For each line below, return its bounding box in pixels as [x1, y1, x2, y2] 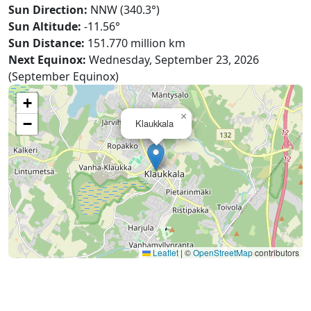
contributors [253, 246, 299, 258]
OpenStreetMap [193, 246, 253, 258]
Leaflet [151, 246, 178, 258]
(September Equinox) [8, 69, 119, 84]
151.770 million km [85, 35, 185, 51]
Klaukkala [135, 117, 174, 130]
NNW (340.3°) [90, 2, 160, 17]
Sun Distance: [8, 35, 85, 51]
